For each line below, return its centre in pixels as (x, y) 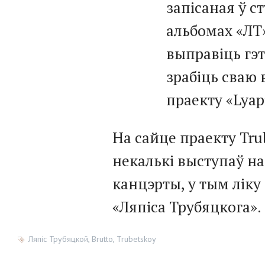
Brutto (102, 239)
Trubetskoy (136, 239)
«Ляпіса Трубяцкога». (187, 206)
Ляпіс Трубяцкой (58, 239)
